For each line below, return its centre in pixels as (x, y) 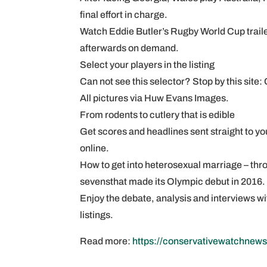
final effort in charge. (124, 15)
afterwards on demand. (130, 48)
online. (95, 148)
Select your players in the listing (148, 65)
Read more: (106, 241)
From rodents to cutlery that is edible (158, 115)
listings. (97, 215)
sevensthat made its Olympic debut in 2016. (173, 181)
